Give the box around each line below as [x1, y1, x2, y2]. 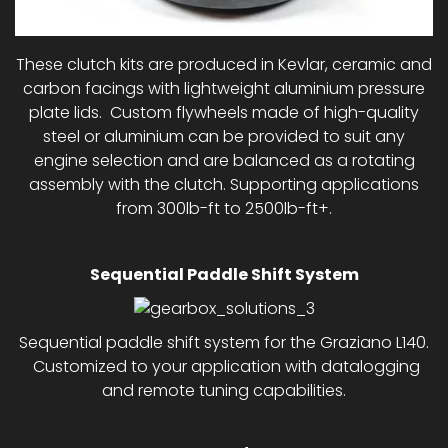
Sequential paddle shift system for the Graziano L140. [19, 330, 429, 354]
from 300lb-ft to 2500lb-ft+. [116, 196, 332, 220]
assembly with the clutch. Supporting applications [29, 172, 419, 196]
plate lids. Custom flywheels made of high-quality [29, 100, 419, 124]
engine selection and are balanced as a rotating [33, 148, 415, 172]
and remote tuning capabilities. [102, 378, 346, 402]
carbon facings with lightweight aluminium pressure [23, 76, 425, 100]
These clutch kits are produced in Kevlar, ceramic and [16, 52, 432, 76]
